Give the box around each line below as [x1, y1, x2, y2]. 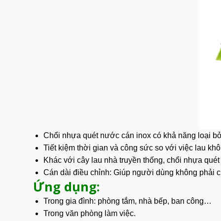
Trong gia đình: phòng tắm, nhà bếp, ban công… [43, 197, 212, 206]
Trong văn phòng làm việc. [43, 209, 136, 218]
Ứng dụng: [33, 178, 100, 196]
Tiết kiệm [43, 144, 75, 152]
